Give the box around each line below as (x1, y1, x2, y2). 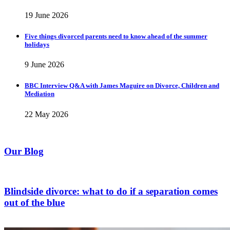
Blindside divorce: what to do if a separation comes (4, 185, 218, 197)
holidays (25, 41, 49, 49)
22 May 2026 (25, 109, 68, 119)
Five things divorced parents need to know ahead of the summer (25, 32, 207, 41)
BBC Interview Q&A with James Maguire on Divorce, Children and (25, 82, 219, 90)
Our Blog (4, 146, 44, 157)
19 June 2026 (25, 10, 68, 20)
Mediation (25, 90, 54, 98)
